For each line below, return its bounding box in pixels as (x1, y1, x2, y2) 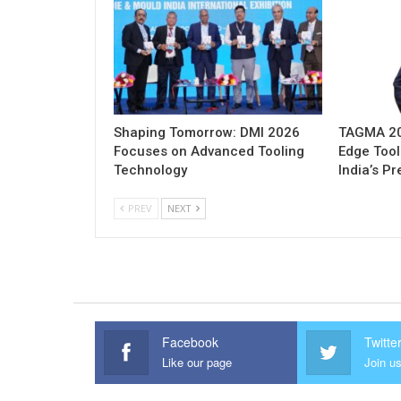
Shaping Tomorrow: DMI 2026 (114, 124, 300, 141)
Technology (114, 162, 187, 179)
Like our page (162, 354, 233, 371)
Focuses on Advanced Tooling (114, 143, 304, 160)
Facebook (162, 333, 219, 352)
